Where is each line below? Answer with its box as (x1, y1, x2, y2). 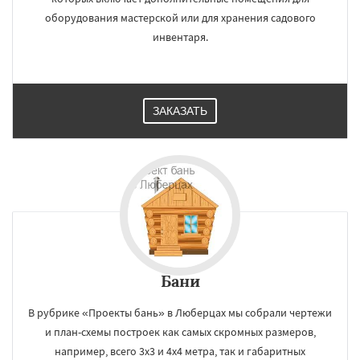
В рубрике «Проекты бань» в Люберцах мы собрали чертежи (28, 305, 332, 320)
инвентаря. (152, 30, 208, 44)
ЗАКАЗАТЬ (153, 104, 207, 117)
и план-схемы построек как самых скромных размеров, (44, 325, 316, 339)
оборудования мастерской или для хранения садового (44, 10, 316, 25)
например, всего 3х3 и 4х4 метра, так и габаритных (55, 344, 305, 358)
